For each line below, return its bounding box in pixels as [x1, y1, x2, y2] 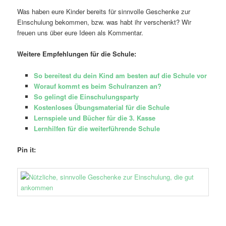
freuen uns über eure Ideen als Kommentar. [17, 28, 144, 38]
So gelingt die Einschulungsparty [33, 91, 139, 101]
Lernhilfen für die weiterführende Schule [33, 123, 160, 133]
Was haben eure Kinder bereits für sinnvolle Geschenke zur [17, 7, 191, 17]
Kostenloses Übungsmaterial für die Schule [33, 102, 169, 112]
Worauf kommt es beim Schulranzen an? [33, 81, 161, 91]
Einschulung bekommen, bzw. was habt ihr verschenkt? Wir [17, 17, 192, 27]
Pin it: [17, 144, 38, 154]
